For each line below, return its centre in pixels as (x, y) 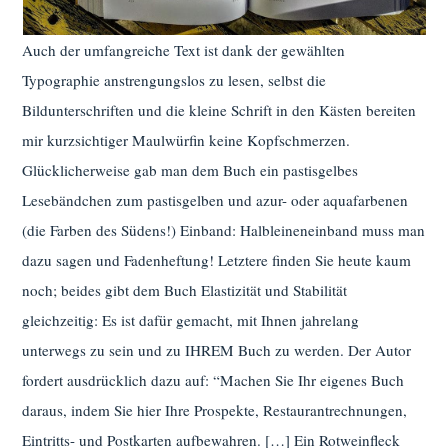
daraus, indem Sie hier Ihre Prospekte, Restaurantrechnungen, (215, 410)
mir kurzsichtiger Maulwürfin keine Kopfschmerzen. (186, 140)
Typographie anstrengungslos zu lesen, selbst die (174, 80)
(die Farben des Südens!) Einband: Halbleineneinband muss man (224, 230)
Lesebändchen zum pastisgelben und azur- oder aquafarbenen (215, 200)
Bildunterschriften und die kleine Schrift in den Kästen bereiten (219, 110)
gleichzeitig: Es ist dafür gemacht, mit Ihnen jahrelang (191, 320)
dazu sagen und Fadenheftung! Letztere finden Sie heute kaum (217, 260)
